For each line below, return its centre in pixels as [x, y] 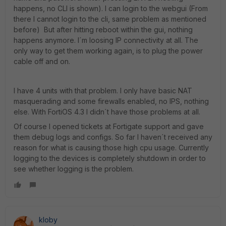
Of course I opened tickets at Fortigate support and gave [109, 126]
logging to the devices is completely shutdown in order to [110, 158]
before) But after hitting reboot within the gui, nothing [103, 30]
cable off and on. [42, 61]
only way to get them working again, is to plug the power [108, 51]
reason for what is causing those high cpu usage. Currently [111, 148]
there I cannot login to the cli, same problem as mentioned [110, 19]
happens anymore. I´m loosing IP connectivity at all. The [106, 40]
